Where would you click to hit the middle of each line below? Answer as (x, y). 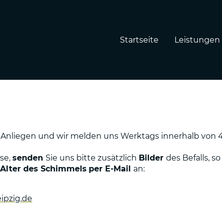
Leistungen (197, 40)
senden (29, 158)
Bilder (152, 158)
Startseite (139, 40)
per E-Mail (111, 169)
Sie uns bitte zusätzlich (92, 158)
